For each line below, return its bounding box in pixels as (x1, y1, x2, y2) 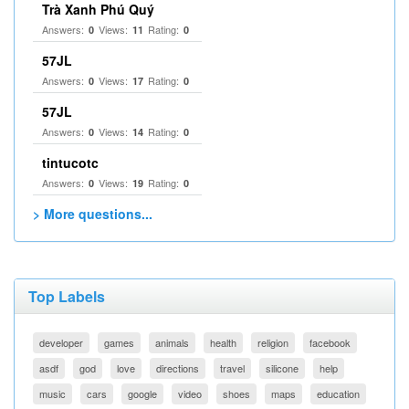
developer (39, 335, 83, 350)
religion (257, 335, 288, 350)
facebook (309, 335, 351, 350)
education (317, 386, 360, 401)
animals (155, 335, 189, 350)
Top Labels (28, 286, 105, 307)
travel (220, 361, 245, 375)
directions (156, 361, 199, 375)
